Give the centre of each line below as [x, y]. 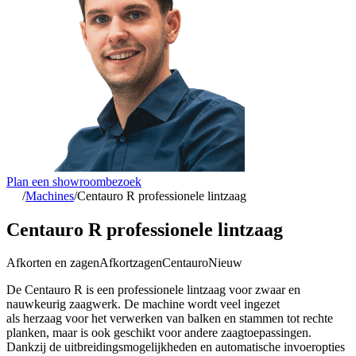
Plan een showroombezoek [74, 181]
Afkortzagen [131, 263]
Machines [50, 195]
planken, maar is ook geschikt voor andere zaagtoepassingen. [159, 333]
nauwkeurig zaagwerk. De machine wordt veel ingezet [143, 304]
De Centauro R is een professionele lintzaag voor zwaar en [153, 290]
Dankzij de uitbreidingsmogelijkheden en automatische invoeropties [176, 347]
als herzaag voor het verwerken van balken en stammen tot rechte [170, 319]
